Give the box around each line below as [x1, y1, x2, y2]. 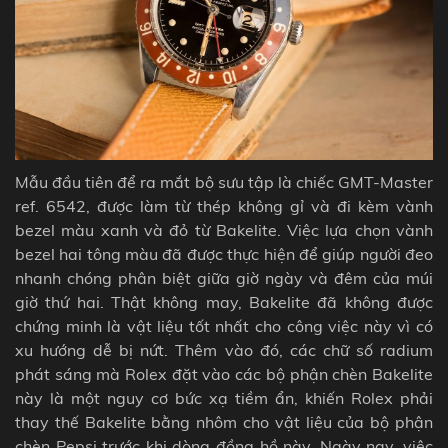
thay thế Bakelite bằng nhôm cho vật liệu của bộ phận [15, 412, 433, 433]
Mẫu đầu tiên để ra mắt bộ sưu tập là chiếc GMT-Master [15, 172, 433, 193]
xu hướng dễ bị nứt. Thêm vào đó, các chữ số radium [15, 340, 433, 361]
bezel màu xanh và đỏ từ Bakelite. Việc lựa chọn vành [15, 220, 433, 241]
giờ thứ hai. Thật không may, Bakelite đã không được [15, 292, 433, 313]
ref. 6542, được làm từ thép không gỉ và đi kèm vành [15, 196, 433, 217]
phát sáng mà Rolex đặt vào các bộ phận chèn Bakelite [15, 364, 433, 385]
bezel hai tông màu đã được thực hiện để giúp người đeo [15, 244, 433, 265]
